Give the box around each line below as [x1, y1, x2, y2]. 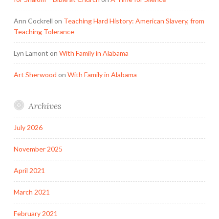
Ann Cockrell [14, 16, 53, 25]
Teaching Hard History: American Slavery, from [64, 16, 204, 25]
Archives [28, 100, 61, 111]
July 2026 [14, 123, 43, 131]
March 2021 [14, 188, 50, 196]
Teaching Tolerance [14, 27, 74, 36]
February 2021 [14, 209, 58, 218]
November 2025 [14, 145, 63, 153]
